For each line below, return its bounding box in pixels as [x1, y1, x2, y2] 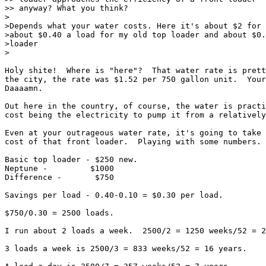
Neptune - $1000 [5, 164, 114, 173]
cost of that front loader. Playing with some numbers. [5, 137, 261, 146]
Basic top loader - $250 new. [5, 155, 138, 164]
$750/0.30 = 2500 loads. [5, 208, 114, 217]
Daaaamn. [5, 84, 43, 93]
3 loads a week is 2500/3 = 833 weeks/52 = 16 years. [5, 244, 247, 253]
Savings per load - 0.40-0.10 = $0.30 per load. [5, 191, 223, 199]
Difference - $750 [5, 173, 114, 182]
